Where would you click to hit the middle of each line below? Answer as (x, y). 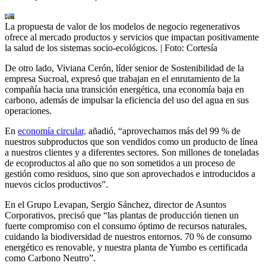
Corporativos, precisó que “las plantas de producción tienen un (122, 216)
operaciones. (28, 111)
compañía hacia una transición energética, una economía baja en (124, 90)
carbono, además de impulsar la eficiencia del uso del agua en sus (127, 100)
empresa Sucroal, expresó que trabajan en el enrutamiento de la (122, 79)
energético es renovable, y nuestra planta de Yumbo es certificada (126, 248)
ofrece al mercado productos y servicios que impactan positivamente (132, 37)
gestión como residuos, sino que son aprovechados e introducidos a (130, 174)
